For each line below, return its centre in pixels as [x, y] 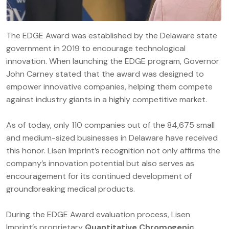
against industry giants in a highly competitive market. [107, 100]
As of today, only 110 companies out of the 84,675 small [110, 125]
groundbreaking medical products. [71, 189]
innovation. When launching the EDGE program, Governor [113, 61]
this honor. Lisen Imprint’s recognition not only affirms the [113, 151]
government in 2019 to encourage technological [96, 49]
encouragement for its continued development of [99, 176]
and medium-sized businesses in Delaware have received [112, 138]
